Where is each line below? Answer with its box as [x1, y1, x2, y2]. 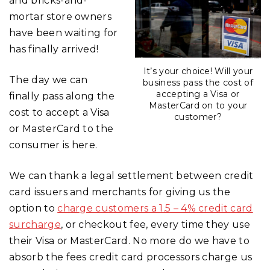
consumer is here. [9, 139, 98, 151]
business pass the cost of [142, 77, 253, 88]
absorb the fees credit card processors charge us [9, 251, 253, 263]
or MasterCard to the [9, 122, 114, 134]
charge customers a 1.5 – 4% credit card [57, 202, 253, 214]
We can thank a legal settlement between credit [9, 169, 254, 181]
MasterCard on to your [148, 99, 248, 111]
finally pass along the [9, 90, 115, 102]
